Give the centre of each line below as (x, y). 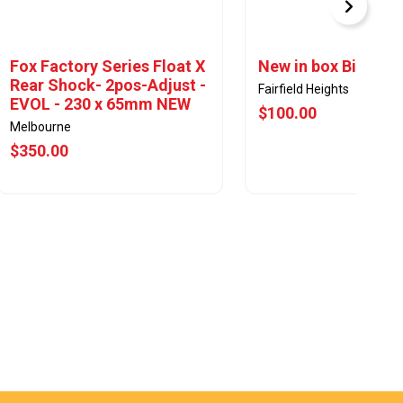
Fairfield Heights (304, 89)
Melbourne (40, 127)
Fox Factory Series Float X (107, 66)
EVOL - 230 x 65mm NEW (100, 104)
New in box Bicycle (327, 66)
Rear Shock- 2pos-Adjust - (108, 85)
